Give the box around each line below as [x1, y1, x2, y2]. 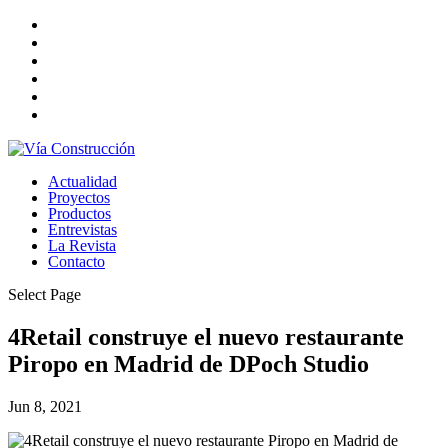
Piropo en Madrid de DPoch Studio [8, 350, 369, 377]
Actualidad [48, 173, 117, 190]
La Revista [48, 237, 116, 254]
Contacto [48, 253, 105, 270]
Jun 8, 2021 [8, 397, 82, 415]
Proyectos [48, 189, 110, 206]
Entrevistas [48, 221, 117, 238]
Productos [48, 205, 111, 222]
